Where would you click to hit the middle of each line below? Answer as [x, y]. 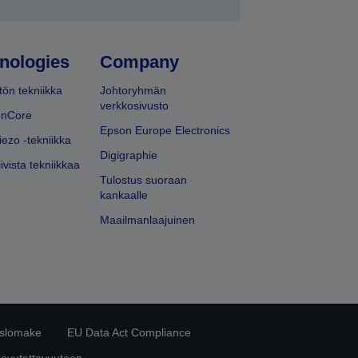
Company [140, 62]
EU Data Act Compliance [129, 333]
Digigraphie [129, 155]
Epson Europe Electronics [165, 131]
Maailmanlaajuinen [148, 220]
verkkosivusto [135, 106]
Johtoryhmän [133, 91]
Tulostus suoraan [144, 180]
